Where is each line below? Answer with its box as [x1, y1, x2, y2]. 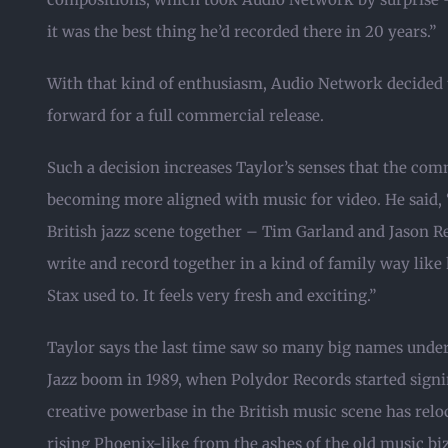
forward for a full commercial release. [47, 106, 324, 125]
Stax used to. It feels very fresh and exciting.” [47, 286, 376, 305]
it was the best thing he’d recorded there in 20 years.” [47, 22, 436, 41]
